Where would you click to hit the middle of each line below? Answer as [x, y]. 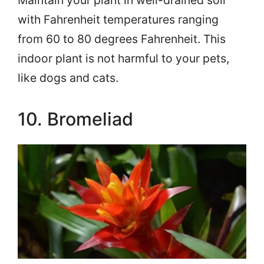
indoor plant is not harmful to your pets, [123, 59]
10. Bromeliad [75, 119]
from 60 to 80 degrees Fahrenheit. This [122, 39]
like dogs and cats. [68, 78]
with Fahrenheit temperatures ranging [118, 20]
